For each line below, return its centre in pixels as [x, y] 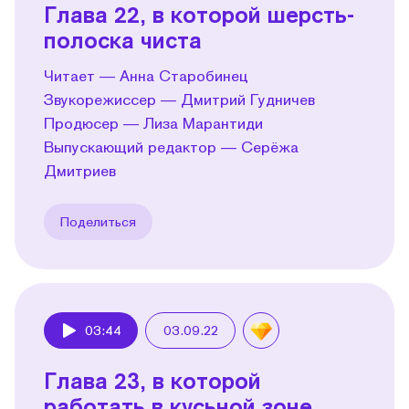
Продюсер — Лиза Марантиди [153, 122]
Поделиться [98, 221]
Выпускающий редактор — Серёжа [171, 146]
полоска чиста [123, 39]
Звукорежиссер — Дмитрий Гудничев [179, 99]
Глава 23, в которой [152, 380]
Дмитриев [80, 170]
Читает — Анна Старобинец [146, 75]
